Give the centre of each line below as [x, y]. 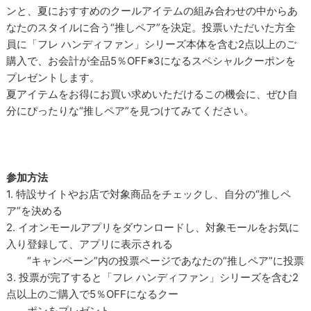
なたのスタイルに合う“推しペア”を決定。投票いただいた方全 [151, 27]
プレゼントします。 [53, 77]
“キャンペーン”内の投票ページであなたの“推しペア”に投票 [155, 260]
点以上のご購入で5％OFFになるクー [93, 294]
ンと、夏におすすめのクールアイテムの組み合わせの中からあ [152, 10]
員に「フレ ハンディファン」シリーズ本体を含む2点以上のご [152, 44]
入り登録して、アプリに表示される [90, 244]
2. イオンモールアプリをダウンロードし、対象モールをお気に [153, 227]
